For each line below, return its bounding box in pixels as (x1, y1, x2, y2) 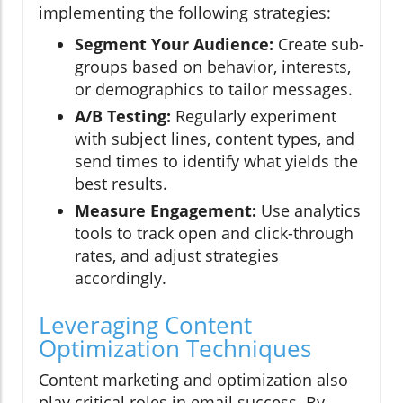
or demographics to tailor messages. (75, 78, 353, 101)
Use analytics (256, 200, 361, 222)
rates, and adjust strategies (75, 245, 279, 267)
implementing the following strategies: (39, 2, 331, 24)
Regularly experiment (171, 105, 336, 128)
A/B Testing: (75, 105, 171, 128)
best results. (75, 173, 167, 195)
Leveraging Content (39, 309, 252, 342)
